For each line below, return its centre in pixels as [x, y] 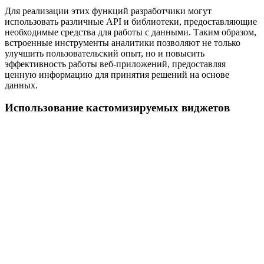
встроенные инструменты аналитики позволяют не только [123, 42]
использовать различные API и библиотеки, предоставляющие [131, 21]
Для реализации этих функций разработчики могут [108, 11]
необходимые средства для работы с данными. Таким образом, [131, 32]
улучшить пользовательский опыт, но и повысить [105, 53]
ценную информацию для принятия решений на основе [117, 74]
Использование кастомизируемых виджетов [117, 108]
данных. [21, 85]
